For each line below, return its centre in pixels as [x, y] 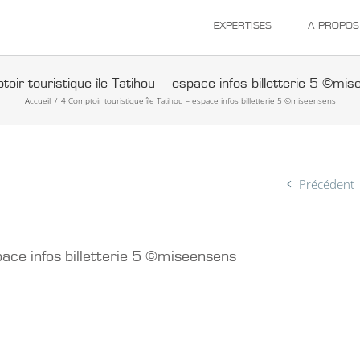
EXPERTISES [243, 26]
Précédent [327, 184]
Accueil [37, 100]
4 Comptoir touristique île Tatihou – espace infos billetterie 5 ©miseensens [198, 100]
